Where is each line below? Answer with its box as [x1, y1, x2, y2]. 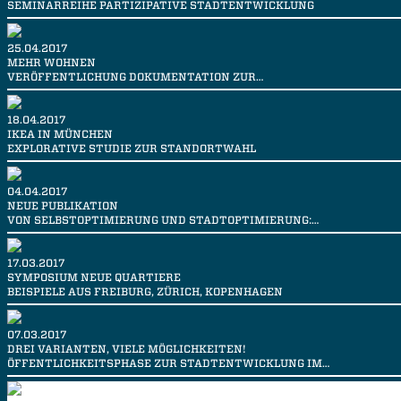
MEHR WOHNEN [7, 55, 96, 70]
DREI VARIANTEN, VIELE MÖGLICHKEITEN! [7, 342, 246, 356]
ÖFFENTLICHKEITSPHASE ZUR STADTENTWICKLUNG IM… [7, 356, 329, 371]
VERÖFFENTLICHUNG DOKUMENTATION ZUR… [7, 70, 263, 84]
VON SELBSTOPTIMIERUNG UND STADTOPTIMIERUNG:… [7, 213, 319, 227]
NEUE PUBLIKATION [7, 199, 118, 213]
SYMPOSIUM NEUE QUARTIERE [7, 270, 181, 285]
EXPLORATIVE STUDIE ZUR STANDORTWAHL [7, 141, 256, 156]
